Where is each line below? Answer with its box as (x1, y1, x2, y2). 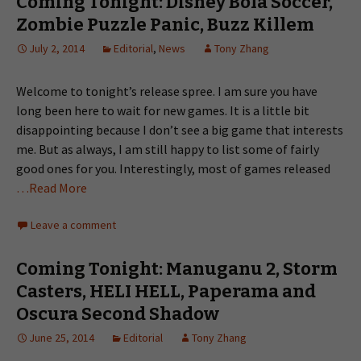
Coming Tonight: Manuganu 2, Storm (16, 258, 338, 280)
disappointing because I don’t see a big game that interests (16, 122, 343, 138)
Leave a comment (31, 218, 116, 232)
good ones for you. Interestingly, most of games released (16, 160, 330, 176)
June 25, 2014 (29, 330, 94, 345)
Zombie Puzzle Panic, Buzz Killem (16, 14, 314, 35)
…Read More (16, 180, 87, 196)
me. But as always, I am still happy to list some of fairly (16, 141, 319, 157)
